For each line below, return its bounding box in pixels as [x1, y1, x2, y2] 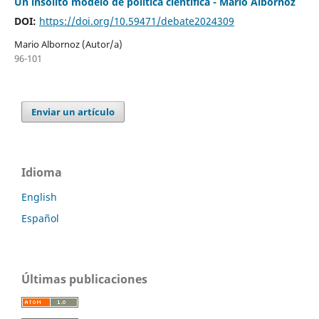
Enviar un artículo [31, 105, 115, 118]
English [21, 189, 57, 204]
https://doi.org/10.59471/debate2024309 [38, 14, 234, 28]
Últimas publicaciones [21, 271, 147, 287]
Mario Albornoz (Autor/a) [14, 37, 122, 51]
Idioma [21, 164, 62, 180]
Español [21, 211, 59, 225]
